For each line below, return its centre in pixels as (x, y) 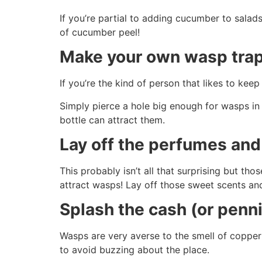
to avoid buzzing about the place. (135, 250)
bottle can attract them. (112, 120)
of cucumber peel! (100, 32)
